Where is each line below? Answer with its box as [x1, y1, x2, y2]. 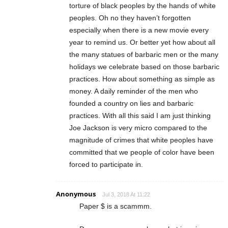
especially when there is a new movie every [69, 25, 209, 34]
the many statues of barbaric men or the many [69, 50, 218, 59]
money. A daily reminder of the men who [69, 87, 198, 95]
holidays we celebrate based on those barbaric [69, 62, 219, 71]
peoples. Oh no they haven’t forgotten [69, 13, 191, 22]
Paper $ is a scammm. [79, 202, 152, 210]
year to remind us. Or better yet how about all [69, 38, 215, 46]
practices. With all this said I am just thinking [69, 111, 211, 120]
